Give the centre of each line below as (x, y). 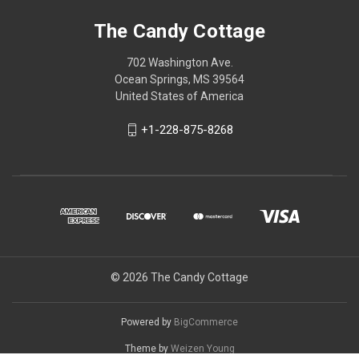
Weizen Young (202, 349)
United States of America (179, 96)
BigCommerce (206, 323)
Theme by (147, 349)
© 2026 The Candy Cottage (179, 278)
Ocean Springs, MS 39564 (179, 79)
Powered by (147, 323)
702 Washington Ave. (179, 62)
